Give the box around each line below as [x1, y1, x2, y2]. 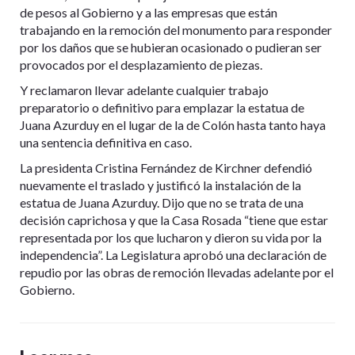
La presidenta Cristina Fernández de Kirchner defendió [20, 160, 312, 176]
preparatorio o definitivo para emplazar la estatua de [20, 100, 304, 116]
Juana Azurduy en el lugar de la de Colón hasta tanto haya [20, 117, 326, 133]
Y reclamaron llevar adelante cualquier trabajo [20, 82, 269, 98]
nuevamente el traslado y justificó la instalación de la [20, 177, 301, 193]
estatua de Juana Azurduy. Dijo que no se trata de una [20, 195, 303, 211]
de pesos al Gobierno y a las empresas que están [20, 5, 277, 21]
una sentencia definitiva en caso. [20, 135, 192, 151]
